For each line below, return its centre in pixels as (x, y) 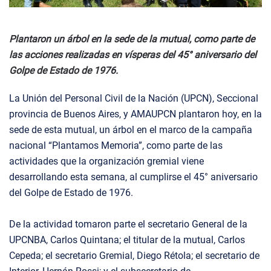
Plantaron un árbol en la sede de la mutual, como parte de (132, 39)
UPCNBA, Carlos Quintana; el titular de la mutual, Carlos (127, 240)
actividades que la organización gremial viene (106, 161)
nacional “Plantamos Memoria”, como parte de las (116, 145)
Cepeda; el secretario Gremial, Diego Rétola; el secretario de (134, 255)
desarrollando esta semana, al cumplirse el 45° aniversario (133, 177)
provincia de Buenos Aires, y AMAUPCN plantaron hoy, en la (135, 114)
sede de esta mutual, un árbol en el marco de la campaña (131, 129)
